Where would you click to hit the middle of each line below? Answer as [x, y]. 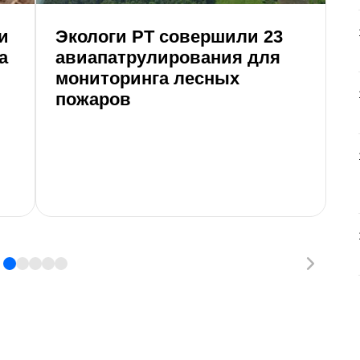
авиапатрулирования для [168, 57]
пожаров [93, 99]
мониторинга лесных [147, 78]
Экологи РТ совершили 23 [169, 36]
